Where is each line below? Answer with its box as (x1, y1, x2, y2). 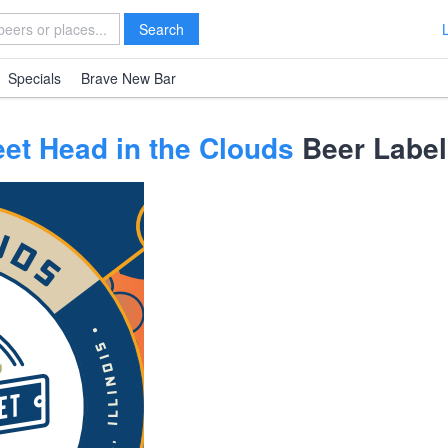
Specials (8, 68, 61, 88)
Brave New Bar (81, 68, 176, 88)
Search (139, 19, 184, 39)
